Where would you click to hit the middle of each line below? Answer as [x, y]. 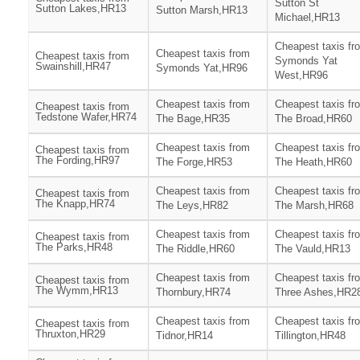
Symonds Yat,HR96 [202, 68]
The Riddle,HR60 [195, 249]
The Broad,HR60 [313, 119]
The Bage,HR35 [193, 119]
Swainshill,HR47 [73, 67]
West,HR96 [301, 76]
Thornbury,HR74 [193, 292]
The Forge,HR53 [194, 162]
